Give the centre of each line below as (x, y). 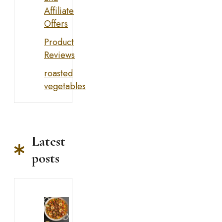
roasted (58, 73)
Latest (49, 141)
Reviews (59, 55)
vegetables (65, 86)
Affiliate (59, 11)
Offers (56, 24)
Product (59, 42)
